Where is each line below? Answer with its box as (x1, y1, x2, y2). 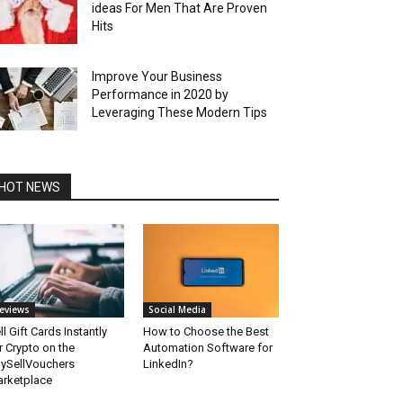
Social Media (148, 303, 206, 317)
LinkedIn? (142, 357, 193, 372)
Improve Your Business (92, 69, 222, 84)
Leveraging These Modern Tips (92, 105, 267, 120)
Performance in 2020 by (92, 87, 228, 102)
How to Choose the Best (142, 325, 269, 339)
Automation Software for (142, 341, 273, 355)
